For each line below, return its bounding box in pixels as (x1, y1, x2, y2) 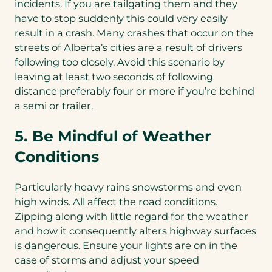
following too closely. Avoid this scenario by (15, 56, 225, 69)
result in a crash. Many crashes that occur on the (15, 27, 253, 39)
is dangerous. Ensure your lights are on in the (15, 239, 237, 251)
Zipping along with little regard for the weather (15, 209, 248, 222)
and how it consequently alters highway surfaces (15, 224, 256, 237)
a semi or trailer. (15, 100, 93, 112)
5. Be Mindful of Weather (15, 127, 211, 146)
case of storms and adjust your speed (15, 253, 199, 266)
